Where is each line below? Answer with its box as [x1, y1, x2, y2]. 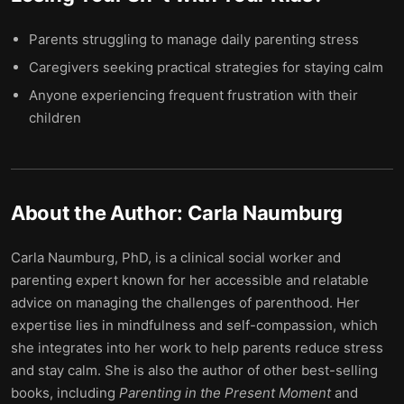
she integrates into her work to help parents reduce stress [11, 339, 383, 356]
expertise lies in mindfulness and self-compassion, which [11, 317, 378, 334]
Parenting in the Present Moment [119, 384, 331, 401]
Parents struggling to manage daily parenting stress [29, 31, 359, 48]
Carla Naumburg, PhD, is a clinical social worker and [11, 249, 341, 266]
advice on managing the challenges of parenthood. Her [11, 294, 360, 311]
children [29, 109, 81, 126]
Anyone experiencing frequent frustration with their [29, 87, 358, 104]
